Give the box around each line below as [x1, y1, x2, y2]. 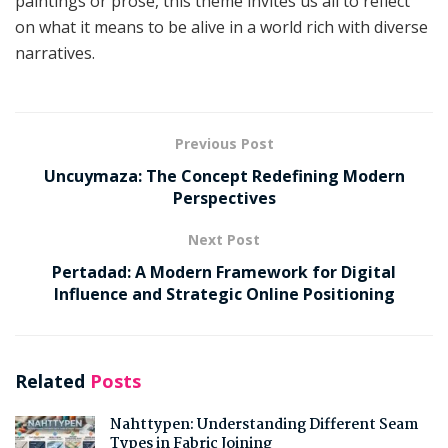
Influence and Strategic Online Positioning [53, 283, 395, 306]
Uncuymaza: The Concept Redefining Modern [43, 165, 405, 188]
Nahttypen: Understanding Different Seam [110, 413, 418, 438]
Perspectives [172, 187, 276, 210]
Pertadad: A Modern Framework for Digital [52, 261, 396, 284]
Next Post [188, 230, 260, 250]
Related [15, 369, 85, 394]
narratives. [15, 42, 95, 65]
